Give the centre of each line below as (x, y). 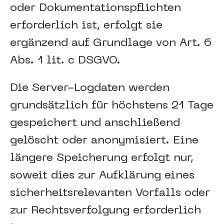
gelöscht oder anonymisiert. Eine (104, 141)
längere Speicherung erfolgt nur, (102, 158)
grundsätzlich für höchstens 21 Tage (112, 106)
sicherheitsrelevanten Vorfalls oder (110, 193)
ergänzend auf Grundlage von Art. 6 (111, 43)
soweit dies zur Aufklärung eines (102, 176)
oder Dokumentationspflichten (95, 8)
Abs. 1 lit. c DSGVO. (65, 61)
